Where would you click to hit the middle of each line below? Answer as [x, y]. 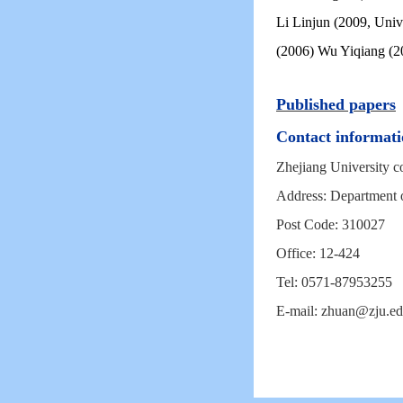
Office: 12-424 [318, 253]
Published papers [336, 104]
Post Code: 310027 [331, 224]
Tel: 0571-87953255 [334, 282]
